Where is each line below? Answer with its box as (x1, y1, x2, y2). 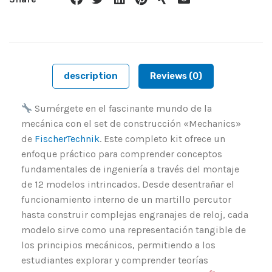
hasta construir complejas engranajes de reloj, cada (21, 209, 248, 221)
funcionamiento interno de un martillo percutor (21, 194, 231, 206)
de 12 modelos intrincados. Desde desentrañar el (21, 178, 234, 191)
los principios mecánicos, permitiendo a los (21, 239, 216, 251)
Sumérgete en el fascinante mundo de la (32, 103, 212, 115)
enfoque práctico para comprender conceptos (21, 148, 222, 160)
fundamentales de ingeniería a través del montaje (21, 163, 239, 175)
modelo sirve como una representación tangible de (21, 224, 246, 236)
